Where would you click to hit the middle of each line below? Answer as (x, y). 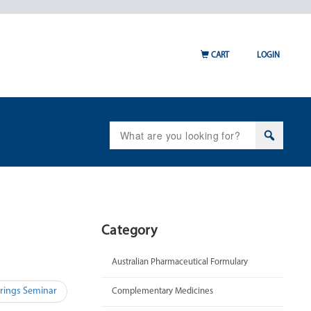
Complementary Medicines (162, 291)
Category (129, 231)
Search (125, 128)
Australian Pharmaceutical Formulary (180, 262)
